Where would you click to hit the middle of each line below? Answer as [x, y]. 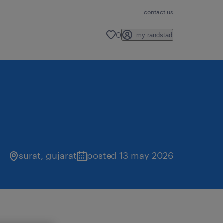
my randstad [154, 35]
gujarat [61, 155]
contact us [159, 12]
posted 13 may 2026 [130, 155]
